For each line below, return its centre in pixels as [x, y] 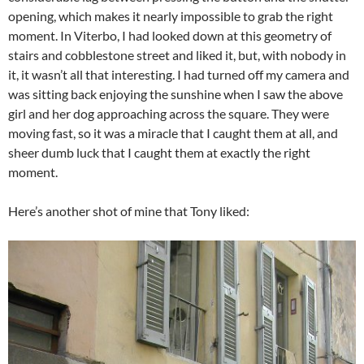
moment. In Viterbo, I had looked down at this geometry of [170, 35]
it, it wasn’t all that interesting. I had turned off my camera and [179, 74]
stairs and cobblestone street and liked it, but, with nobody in [177, 54]
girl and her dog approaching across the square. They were [169, 113]
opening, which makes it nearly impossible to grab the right [171, 15]
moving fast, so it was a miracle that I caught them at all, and [173, 132]
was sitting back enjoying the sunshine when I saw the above [175, 93]
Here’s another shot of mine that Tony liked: [129, 210]
